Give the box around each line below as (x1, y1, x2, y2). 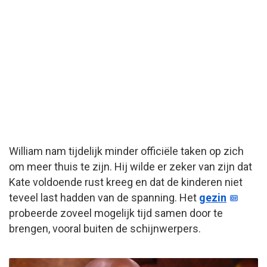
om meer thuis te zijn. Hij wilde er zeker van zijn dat (9, 160, 252, 173)
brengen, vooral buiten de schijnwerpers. (9, 222, 201, 235)
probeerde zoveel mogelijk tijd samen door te (9, 207, 223, 220)
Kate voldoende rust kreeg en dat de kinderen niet (9, 176, 243, 189)
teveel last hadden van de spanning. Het (9, 191, 199, 204)
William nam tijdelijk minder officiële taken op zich (9, 145, 244, 158)
